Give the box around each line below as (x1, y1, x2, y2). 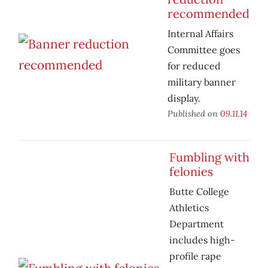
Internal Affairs (167, 28, 233, 40)
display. (167, 92, 200, 105)
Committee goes (167, 44, 240, 56)
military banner (167, 76, 236, 89)
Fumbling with (169, 150, 249, 165)
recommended (167, 6, 249, 22)
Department (169, 218, 224, 230)
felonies (169, 164, 213, 179)
